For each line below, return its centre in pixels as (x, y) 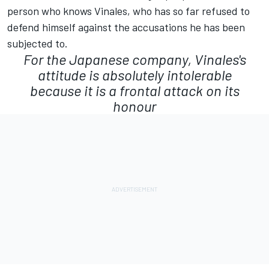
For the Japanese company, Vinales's (134, 59)
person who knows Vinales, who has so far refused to (128, 11)
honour (134, 106)
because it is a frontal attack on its (134, 90)
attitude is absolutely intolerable (134, 74)
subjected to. (38, 43)
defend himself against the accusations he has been (126, 27)
